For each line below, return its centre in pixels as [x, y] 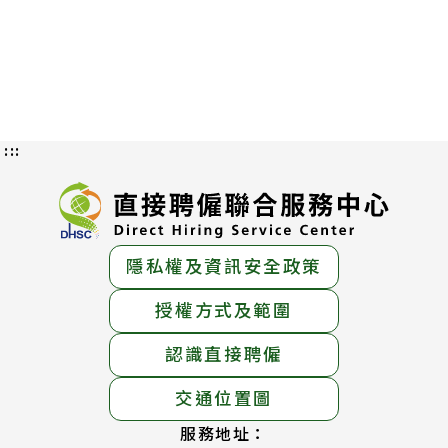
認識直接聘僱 [224, 354]
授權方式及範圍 [224, 310]
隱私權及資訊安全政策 [224, 266]
